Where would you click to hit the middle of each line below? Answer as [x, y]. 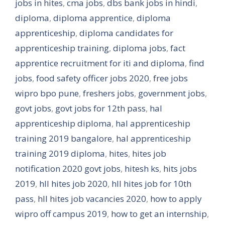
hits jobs [180, 168]
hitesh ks [142, 168]
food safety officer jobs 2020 [93, 78]
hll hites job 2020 [73, 183]
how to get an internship [159, 213]
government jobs [172, 93]
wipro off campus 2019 [61, 213]
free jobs [171, 78]
